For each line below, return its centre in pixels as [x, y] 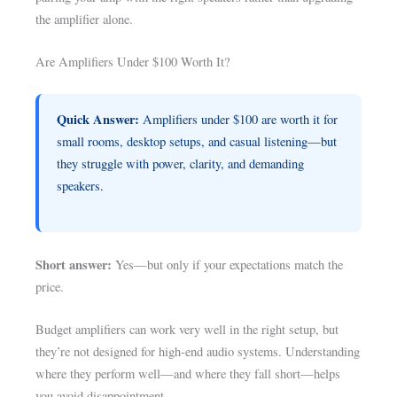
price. [50, 286]
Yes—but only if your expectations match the [228, 264]
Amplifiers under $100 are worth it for [239, 120]
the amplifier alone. [85, 19]
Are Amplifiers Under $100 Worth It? [133, 62]
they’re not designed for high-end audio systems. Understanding [198, 352]
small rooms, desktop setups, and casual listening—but [197, 142]
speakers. [81, 186]
